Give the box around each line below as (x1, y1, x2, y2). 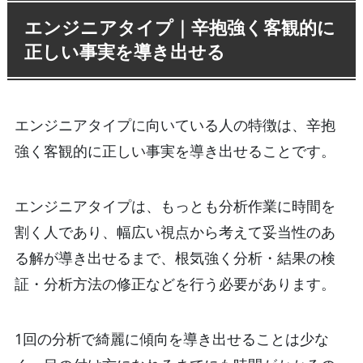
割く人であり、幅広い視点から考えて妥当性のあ (14, 222, 335, 242)
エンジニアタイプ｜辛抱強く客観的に (24, 15, 336, 40)
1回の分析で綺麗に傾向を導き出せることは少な (14, 328, 329, 348)
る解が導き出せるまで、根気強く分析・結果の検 (14, 248, 335, 268)
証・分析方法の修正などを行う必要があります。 (14, 274, 335, 294)
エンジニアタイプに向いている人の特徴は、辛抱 (14, 115, 335, 135)
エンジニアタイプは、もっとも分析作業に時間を (14, 196, 335, 216)
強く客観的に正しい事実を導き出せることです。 (14, 141, 335, 161)
